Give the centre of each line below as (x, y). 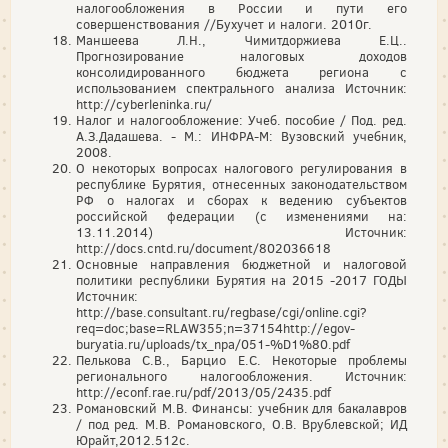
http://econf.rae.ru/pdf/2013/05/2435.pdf (203, 392)
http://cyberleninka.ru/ (144, 104)
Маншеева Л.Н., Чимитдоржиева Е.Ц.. (241, 40)
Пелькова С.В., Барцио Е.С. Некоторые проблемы (241, 360)
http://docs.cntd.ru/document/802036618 (203, 248)
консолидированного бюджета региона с (241, 72)
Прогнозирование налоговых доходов (241, 56)
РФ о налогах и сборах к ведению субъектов (241, 200)
